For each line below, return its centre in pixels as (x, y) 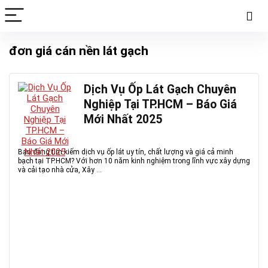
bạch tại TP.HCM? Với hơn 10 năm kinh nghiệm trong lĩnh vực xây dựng (134, 161)
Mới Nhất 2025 (123, 119)
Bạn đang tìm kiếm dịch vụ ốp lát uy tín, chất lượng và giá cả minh (126, 152)
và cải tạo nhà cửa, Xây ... (60, 170)
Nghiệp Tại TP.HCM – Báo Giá (160, 104)
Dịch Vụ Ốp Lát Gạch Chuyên (160, 89)
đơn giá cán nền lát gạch (79, 51)
